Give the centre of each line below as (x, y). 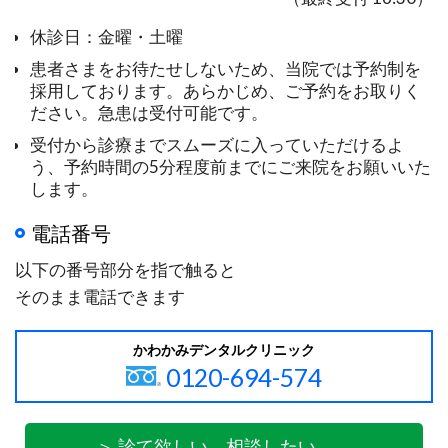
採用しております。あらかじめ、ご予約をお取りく (225, 90)
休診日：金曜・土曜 (106, 36)
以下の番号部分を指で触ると (125, 269)
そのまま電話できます (100, 296)
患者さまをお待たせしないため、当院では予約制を (225, 68)
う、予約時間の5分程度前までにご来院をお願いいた (230, 166)
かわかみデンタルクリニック (224, 349)
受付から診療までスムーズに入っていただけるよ (217, 144)
